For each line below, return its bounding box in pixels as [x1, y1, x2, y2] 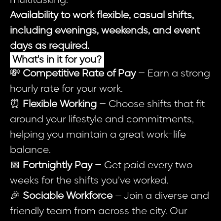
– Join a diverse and [112, 191, 209, 201]
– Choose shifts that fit [97, 99, 205, 110]
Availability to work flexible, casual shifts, [10, 10, 194, 21]
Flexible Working [23, 99, 97, 110]
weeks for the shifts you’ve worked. [10, 176, 169, 186]
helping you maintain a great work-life [10, 130, 186, 140]
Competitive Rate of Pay [23, 69, 136, 79]
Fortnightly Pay [23, 160, 92, 171]
